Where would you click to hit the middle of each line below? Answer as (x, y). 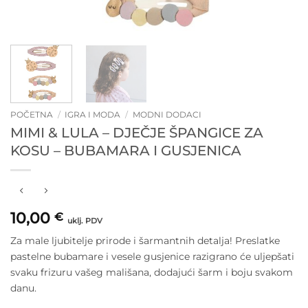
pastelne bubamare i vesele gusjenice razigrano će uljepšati (152, 256)
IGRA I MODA (93, 114)
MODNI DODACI (167, 114)
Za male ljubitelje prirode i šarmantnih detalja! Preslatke (145, 240)
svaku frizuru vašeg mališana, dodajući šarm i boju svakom (152, 272)
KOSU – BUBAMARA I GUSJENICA (126, 150)
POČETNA (32, 114)
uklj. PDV (85, 221)
